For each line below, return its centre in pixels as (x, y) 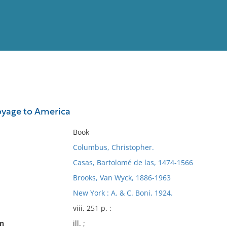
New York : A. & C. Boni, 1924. (123, 193)
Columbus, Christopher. (113, 147)
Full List (207, 99)
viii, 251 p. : (92, 208)
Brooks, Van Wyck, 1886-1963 (122, 178)
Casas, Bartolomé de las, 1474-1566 (133, 162)
